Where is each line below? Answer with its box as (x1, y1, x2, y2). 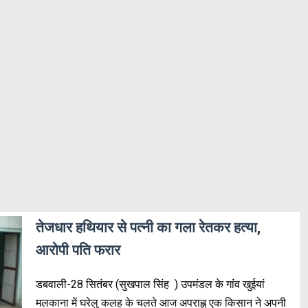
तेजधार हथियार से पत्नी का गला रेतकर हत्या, (35, 217, 261, 236)
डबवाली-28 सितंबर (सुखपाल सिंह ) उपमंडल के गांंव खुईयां (35, 278, 265, 291)
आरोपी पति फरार (35, 240, 120, 259)
